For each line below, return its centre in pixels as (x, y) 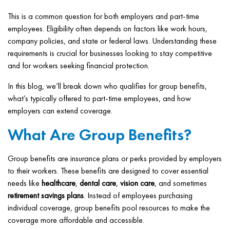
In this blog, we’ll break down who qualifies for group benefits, (107, 86)
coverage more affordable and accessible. (76, 220)
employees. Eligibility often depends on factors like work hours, (108, 28)
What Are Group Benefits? (100, 135)
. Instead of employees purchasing (138, 195)
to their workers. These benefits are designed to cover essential (108, 171)
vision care (137, 183)
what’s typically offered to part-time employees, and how (99, 98)
